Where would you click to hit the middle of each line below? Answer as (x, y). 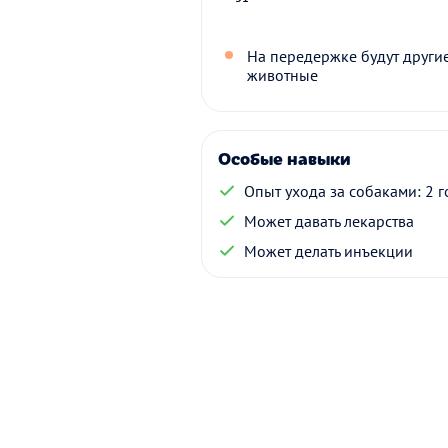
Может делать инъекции (328, 250)
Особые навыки (284, 157)
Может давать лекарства (329, 220)
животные (282, 74)
